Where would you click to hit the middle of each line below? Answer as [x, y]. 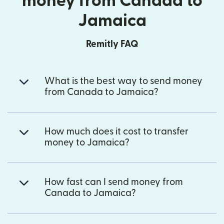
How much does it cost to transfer [116, 132]
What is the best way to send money [123, 81]
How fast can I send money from [114, 182]
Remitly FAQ [112, 44]
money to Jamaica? [87, 143]
